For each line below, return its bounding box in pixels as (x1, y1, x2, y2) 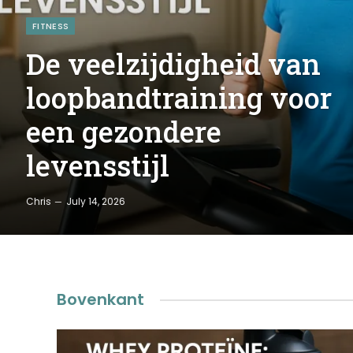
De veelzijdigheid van (26, 45, 321, 83)
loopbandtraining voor (26, 79, 332, 117)
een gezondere (26, 113, 221, 150)
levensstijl (26, 147, 169, 184)
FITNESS (32, 20, 69, 32)
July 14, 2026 (66, 195, 125, 208)
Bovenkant (57, 288, 144, 310)
